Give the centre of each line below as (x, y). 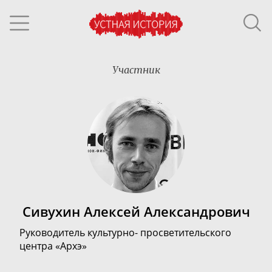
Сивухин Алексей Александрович (136, 212)
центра (37, 246)
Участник (136, 70)
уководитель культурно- (83, 233)
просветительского (186, 233)
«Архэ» (71, 246)
